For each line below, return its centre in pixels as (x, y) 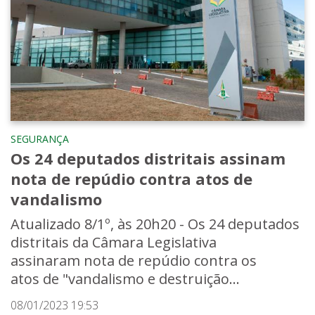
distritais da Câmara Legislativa (114, 242)
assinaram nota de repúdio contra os (134, 260)
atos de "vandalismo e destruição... (125, 278)
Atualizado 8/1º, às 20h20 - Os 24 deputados (155, 224)
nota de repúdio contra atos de (131, 178)
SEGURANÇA (40, 139)
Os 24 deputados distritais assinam (148, 158)
